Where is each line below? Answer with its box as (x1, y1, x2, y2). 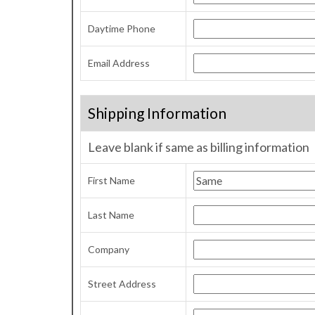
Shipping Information (88, 104, 226, 122)
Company (88, 243, 129, 255)
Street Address (88, 278, 156, 290)
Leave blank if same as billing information (88, 139, 309, 155)
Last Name (88, 209, 134, 221)
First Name (88, 174, 135, 186)
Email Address (88, 57, 150, 69)
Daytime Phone (88, 22, 155, 34)
